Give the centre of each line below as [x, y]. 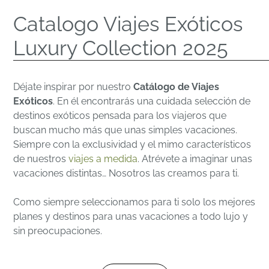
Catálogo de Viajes [177, 87]
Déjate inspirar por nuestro [74, 87]
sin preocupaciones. [58, 231]
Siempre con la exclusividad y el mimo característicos [132, 144]
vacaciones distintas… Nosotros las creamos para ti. [126, 173]
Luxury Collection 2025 [121, 48]
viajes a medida [103, 159]
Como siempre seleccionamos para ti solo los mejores [134, 202]
